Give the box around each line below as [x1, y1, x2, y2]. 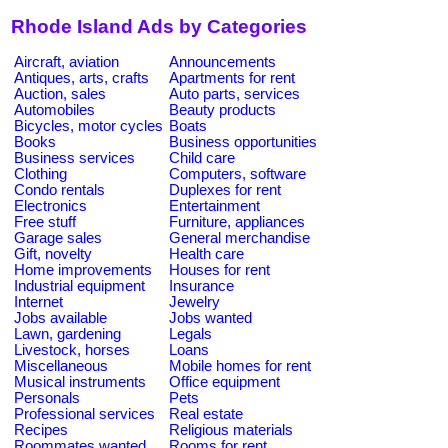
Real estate [169, 405, 243, 422]
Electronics [14, 197, 87, 214]
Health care [169, 245, 244, 262]
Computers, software [169, 165, 306, 182]
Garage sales [14, 229, 102, 246]
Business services [14, 149, 135, 166]
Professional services [14, 405, 155, 422]
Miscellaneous [14, 357, 108, 374]
